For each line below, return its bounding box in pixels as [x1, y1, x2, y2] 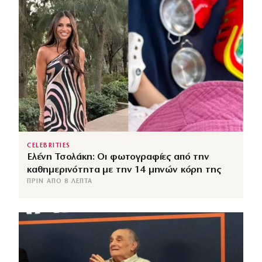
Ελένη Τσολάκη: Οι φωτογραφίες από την [27, 152, 209, 163]
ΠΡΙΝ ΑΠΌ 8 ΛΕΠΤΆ [27, 178, 93, 185]
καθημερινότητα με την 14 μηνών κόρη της [27, 165, 221, 175]
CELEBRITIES [27, 143, 71, 150]
